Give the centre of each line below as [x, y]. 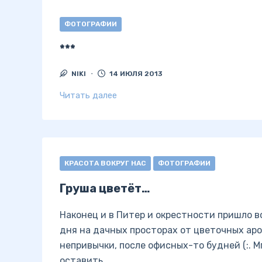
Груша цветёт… [105, 188]
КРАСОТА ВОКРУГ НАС [105, 163]
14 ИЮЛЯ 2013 [136, 74]
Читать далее [88, 95]
